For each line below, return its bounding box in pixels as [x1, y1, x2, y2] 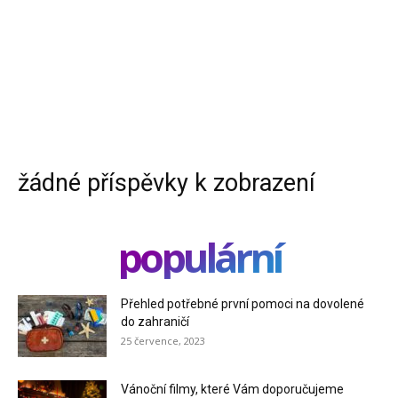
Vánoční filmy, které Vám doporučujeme [121, 382, 344, 396]
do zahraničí [121, 314, 189, 329]
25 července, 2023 [121, 334, 205, 347]
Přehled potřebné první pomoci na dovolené [121, 297, 364, 311]
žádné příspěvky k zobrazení [18, 169, 315, 197]
